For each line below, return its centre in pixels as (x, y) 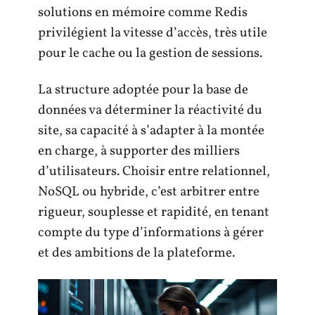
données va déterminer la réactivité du (150, 110)
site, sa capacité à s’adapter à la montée (151, 130)
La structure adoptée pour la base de (143, 90)
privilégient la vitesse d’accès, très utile (153, 33)
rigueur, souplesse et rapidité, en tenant (154, 212)
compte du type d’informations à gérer (151, 232)
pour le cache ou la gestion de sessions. (150, 54)
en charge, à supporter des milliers (139, 151)
